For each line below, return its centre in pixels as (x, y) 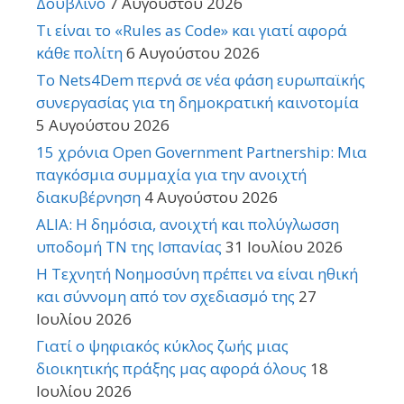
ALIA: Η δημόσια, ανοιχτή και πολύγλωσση (188, 224)
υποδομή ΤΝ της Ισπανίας (129, 246)
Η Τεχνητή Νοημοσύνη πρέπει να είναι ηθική (197, 273)
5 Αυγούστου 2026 (103, 124)
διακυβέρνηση (88, 197)
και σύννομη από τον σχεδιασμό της (165, 296)
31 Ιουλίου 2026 (284, 246)
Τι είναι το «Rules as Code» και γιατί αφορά (192, 30)
